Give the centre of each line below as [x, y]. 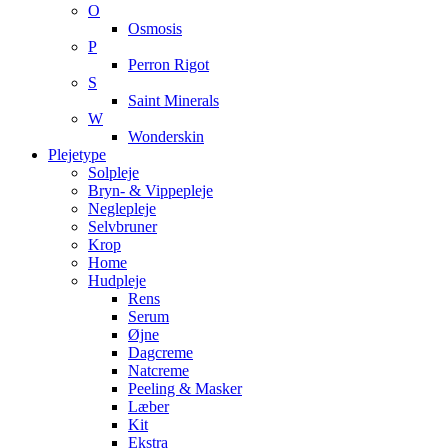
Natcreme [158, 370]
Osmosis [155, 28]
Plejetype [77, 154]
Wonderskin [166, 136]
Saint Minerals [173, 100]
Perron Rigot [168, 64]
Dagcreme [160, 352]
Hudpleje [117, 280]
